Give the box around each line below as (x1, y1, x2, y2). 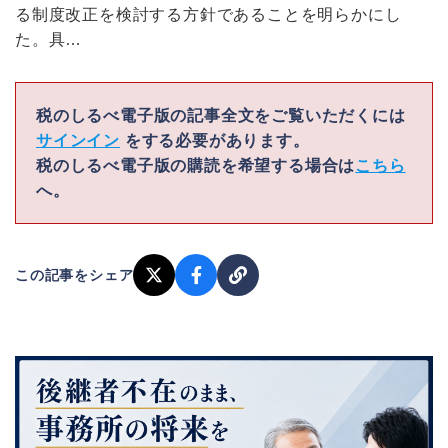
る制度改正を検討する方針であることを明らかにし (15, 6, 402, 23)
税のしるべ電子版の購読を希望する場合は (36, 157, 356, 174)
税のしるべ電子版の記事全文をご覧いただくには (36, 107, 406, 124)
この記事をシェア (15, 267, 134, 283)
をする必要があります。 (120, 132, 310, 149)
